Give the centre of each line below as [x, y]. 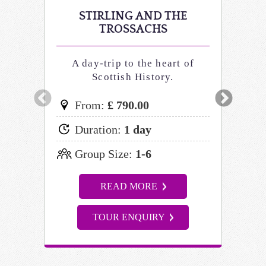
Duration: [96, 129]
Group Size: [102, 153]
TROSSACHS [133, 29]
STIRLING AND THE [133, 16]
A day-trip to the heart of [133, 63]
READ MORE [130, 186]
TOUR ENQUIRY [130, 217]
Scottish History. [133, 77]
